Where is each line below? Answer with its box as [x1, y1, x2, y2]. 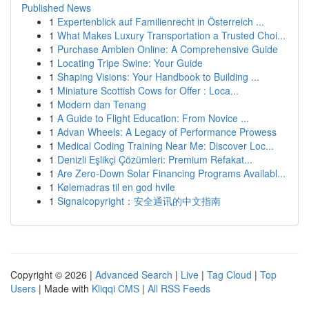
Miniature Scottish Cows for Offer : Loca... [57, 83, 239, 97]
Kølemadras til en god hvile [57, 180, 175, 194]
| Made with [36, 281, 92, 295]
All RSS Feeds [148, 281, 210, 295]
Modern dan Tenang [57, 97, 146, 111]
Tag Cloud [207, 268, 252, 281]
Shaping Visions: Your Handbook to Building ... [57, 70, 259, 83]
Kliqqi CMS [92, 281, 139, 295]
